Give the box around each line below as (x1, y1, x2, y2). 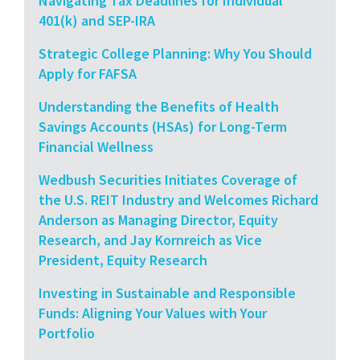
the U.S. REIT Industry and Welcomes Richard (39, 190, 318, 209)
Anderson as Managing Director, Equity (39, 210, 278, 229)
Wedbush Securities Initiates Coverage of (39, 170, 297, 189)
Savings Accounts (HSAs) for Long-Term (39, 117, 287, 136)
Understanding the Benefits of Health (39, 96, 279, 116)
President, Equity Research (39, 250, 207, 269)
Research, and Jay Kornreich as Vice (39, 230, 262, 249)
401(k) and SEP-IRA (39, 10, 155, 30)
